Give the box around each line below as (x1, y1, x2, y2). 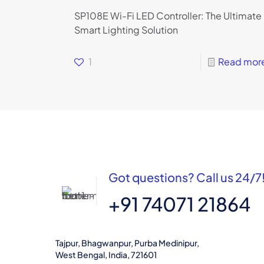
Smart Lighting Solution (74, 23, 178, 36)
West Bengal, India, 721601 (55, 249, 157, 260)
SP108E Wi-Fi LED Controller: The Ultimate (74, 9, 262, 22)
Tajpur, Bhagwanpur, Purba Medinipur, (55, 237, 199, 248)
